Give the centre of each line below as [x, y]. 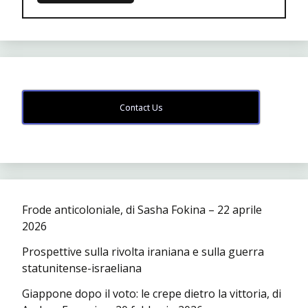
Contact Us [141, 108]
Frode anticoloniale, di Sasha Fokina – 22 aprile [142, 210]
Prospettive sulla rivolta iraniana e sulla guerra [143, 252]
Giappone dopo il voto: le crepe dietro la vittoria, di [152, 294]
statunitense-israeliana [82, 268]
